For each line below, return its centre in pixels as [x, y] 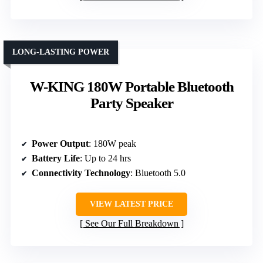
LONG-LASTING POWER [61, 52]
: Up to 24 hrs [105, 158]
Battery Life [56, 158]
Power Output [60, 143]
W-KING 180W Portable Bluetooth [131, 86]
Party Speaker [131, 103]
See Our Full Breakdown [131, 223]
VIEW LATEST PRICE [131, 204]
